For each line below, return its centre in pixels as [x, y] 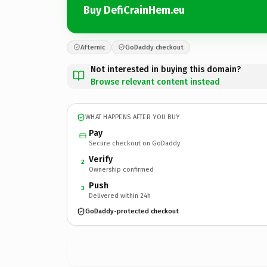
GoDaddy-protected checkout [132, 211]
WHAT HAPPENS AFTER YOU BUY [133, 117]
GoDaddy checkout [154, 47]
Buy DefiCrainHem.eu [134, 10]
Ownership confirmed [121, 169]
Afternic [93, 47]
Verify [101, 159]
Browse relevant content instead [155, 82]
